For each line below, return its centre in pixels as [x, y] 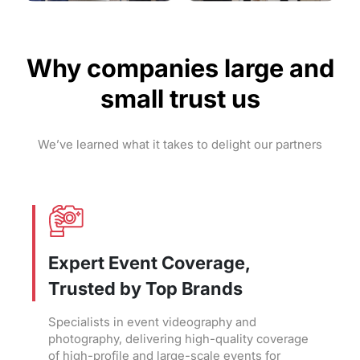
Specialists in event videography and [152, 322]
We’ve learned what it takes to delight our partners [180, 144]
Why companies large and [180, 67]
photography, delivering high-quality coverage [178, 339]
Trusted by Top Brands [145, 288]
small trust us [180, 98]
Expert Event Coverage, [149, 262]
